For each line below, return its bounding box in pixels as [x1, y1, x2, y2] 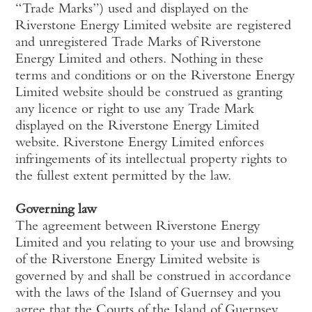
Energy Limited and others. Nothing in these [15, 53, 264, 67]
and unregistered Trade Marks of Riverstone [15, 36, 262, 50]
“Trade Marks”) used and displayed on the [15, 3, 249, 17]
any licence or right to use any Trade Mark [15, 103, 255, 117]
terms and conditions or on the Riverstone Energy [15, 70, 295, 84]
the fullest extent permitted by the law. [15, 170, 232, 184]
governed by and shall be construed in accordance [15, 270, 292, 284]
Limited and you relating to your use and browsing [15, 237, 294, 251]
